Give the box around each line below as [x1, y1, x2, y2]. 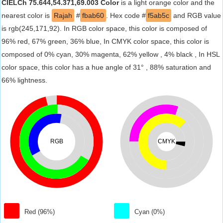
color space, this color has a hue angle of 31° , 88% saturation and [1, 63, 211, 71]
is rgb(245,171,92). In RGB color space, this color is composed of [1, 24, 207, 32]
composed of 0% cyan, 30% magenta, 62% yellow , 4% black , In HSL [1, 50, 220, 58]
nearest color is [1, 11, 52, 19]
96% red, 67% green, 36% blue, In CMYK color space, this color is [1, 37, 209, 45]
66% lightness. [1, 76, 47, 84]
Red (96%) [24, 208, 55, 216]
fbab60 [82, 11, 104, 19]
